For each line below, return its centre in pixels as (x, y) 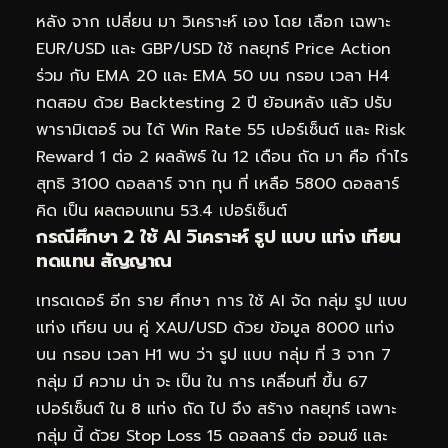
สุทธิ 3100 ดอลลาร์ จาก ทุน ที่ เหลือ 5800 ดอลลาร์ (217, 184)
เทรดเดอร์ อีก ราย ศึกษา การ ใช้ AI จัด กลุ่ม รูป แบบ (221, 300)
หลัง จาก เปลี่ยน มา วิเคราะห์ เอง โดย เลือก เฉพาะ (213, 22)
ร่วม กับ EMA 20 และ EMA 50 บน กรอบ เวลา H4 (213, 76)
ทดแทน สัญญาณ (104, 261)
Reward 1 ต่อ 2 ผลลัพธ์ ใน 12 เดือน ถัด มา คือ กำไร (222, 157)
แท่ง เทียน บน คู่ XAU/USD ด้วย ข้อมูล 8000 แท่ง (215, 327)
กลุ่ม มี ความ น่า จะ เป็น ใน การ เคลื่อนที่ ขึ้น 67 (202, 381)
